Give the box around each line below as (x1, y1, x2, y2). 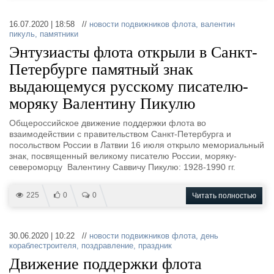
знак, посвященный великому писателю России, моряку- (9, 151, 237, 161)
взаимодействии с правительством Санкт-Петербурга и (9, 129, 231, 139)
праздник (138, 241, 172, 250)
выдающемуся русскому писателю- (9, 78, 248, 95)
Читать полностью (192, 191, 256, 200)
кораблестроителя (9, 241, 76, 250)
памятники (40, 29, 78, 39)
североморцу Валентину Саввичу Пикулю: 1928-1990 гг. (9, 162, 235, 172)
